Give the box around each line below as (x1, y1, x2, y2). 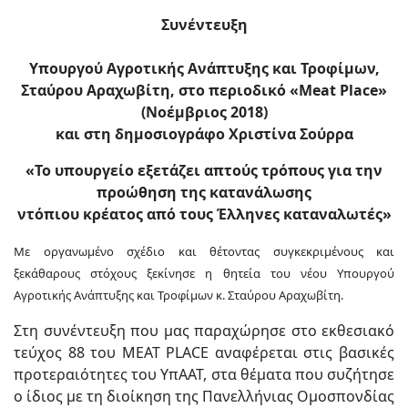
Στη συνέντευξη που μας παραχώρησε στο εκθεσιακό (14, 321, 394, 341)
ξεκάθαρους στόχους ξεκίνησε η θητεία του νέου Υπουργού (14, 265, 394, 281)
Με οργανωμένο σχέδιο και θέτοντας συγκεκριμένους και (14, 243, 394, 260)
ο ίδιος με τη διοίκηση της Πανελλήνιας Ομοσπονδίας (14, 386, 394, 406)
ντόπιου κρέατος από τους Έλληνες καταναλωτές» (16, 204, 392, 224)
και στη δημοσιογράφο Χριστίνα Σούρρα (55, 124, 353, 144)
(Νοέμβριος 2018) (140, 102, 268, 122)
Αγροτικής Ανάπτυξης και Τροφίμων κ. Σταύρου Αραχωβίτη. (14, 287, 343, 303)
